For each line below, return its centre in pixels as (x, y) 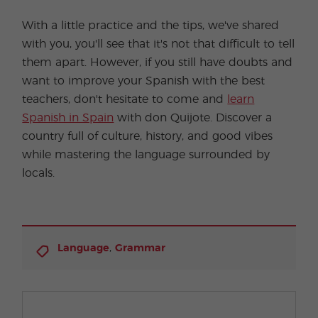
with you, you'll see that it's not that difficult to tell (159, 44)
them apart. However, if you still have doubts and (158, 62)
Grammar (141, 248)
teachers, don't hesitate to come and (125, 99)
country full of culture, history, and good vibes (148, 136)
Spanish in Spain (68, 118)
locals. (39, 173)
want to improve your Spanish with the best (144, 81)
